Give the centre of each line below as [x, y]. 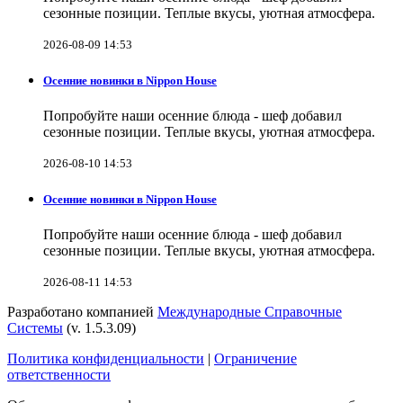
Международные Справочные [250, 312]
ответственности [59, 375]
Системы [35, 328]
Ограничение [255, 359]
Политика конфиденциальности [106, 359]
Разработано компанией [82, 312]
